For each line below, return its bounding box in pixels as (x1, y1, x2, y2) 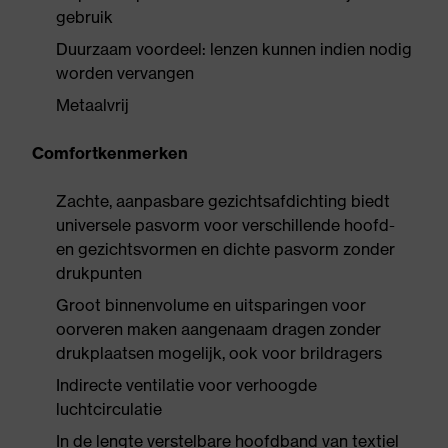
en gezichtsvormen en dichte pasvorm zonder (56, 239, 395, 259)
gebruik (56, 7, 113, 27)
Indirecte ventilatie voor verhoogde (56, 375, 317, 395)
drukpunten (56, 263, 142, 283)
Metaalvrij (56, 95, 129, 115)
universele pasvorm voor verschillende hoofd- (56, 215, 395, 235)
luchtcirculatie (56, 399, 162, 419)
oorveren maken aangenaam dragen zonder (56, 319, 381, 339)
